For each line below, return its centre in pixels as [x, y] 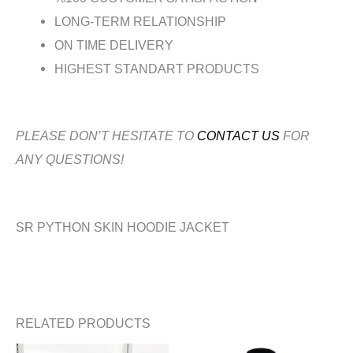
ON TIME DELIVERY [114, 46]
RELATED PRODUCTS [83, 323]
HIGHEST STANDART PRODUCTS [157, 69]
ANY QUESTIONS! [70, 159]
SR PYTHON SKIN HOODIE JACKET [123, 227]
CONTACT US [238, 135]
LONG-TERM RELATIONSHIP [141, 22]
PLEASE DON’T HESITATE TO [106, 135]
